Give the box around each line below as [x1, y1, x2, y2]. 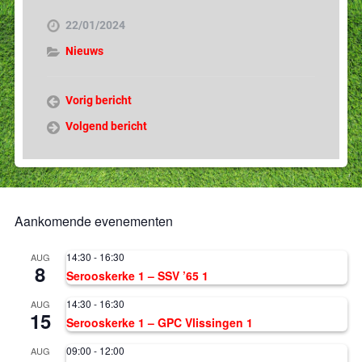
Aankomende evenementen [14, 211, 173, 230]
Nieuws [65, 44, 103, 57]
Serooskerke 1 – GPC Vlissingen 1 [65, 314, 253, 330]
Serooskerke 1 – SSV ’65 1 [65, 267, 208, 284]
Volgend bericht [65, 119, 147, 133]
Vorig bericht [65, 93, 132, 107]
